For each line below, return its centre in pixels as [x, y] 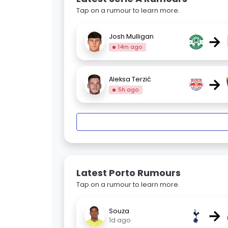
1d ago [120, 220]
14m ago [131, 47]
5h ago [129, 90]
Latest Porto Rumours [129, 173]
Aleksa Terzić [130, 79]
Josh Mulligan [131, 36]
